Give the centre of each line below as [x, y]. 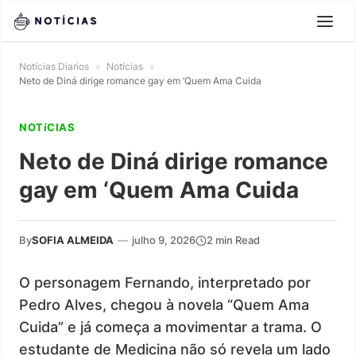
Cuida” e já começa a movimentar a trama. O [170, 327]
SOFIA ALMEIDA [73, 240]
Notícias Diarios [54, 66]
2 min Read [233, 240]
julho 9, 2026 [164, 240]
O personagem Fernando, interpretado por [165, 282]
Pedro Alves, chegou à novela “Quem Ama [164, 305]
